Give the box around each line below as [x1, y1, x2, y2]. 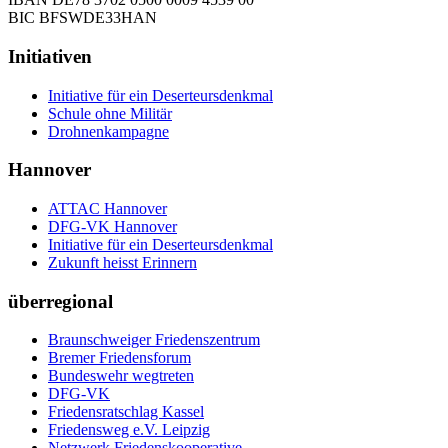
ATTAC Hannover [48, 200, 167, 218]
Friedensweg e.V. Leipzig [48, 421, 210, 439]
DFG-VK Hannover [48, 218, 177, 236]
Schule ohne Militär [48, 104, 172, 122]
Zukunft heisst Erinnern [48, 254, 197, 272]
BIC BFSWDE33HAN [8, 9, 157, 27]
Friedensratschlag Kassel [48, 403, 204, 421]
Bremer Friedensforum [48, 349, 191, 367]
